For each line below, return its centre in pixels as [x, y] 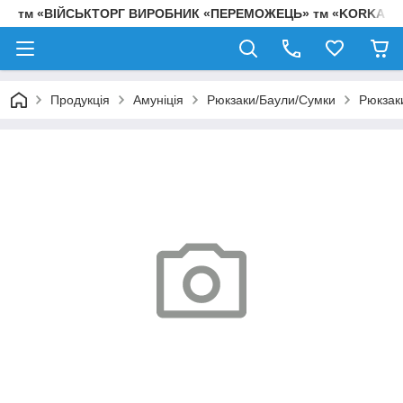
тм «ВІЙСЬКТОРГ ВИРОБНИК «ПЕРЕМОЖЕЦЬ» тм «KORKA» [205, 13]
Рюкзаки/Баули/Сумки [271, 100]
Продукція [80, 100]
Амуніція [158, 100]
